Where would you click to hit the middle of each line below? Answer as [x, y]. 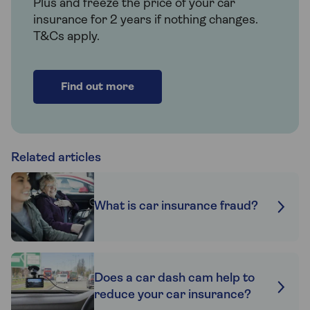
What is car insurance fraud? [176, 207]
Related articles [56, 158]
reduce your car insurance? [173, 295]
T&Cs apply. [66, 37]
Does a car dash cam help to [174, 279]
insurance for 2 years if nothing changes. [146, 21]
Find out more [98, 88]
